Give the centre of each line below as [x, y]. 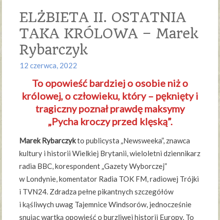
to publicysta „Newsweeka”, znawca [133, 141]
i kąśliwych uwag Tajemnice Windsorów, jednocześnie [106, 205]
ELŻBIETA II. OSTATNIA [103, 18]
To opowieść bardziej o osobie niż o [110, 83]
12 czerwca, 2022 [49, 66]
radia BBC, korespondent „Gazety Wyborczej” [93, 166]
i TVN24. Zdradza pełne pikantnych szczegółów [96, 192]
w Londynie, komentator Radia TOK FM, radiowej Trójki [109, 179]
